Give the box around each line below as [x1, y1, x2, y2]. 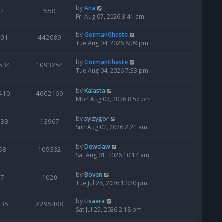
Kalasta [84, 86, 105, 95]
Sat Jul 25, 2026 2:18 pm [76, 205, 142, 214]
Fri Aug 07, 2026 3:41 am [76, 12, 144, 21]
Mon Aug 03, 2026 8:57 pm [76, 95, 151, 104]
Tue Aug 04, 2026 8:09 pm [76, 38, 148, 47]
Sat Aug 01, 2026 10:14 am [76, 151, 149, 160]
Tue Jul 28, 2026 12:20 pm [76, 178, 147, 187]
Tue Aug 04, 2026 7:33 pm [76, 66, 148, 75]
